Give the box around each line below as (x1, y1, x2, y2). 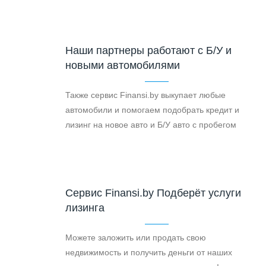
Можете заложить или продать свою (65, 232, 206, 242)
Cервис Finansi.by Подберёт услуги (65, 186, 241, 199)
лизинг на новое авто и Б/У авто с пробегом (65, 119, 236, 129)
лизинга (65, 201, 104, 214)
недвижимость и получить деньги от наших (65, 247, 232, 257)
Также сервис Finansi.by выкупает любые (65, 90, 226, 100)
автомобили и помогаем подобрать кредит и (65, 104, 239, 115)
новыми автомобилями (65, 59, 180, 71)
